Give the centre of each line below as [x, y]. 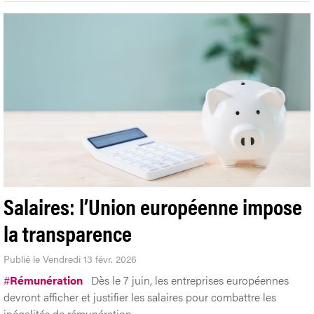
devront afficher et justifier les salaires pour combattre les [140, 296]
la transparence [68, 232]
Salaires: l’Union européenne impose [153, 205]
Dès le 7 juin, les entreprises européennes [190, 280]
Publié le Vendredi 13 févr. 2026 [70, 258]
